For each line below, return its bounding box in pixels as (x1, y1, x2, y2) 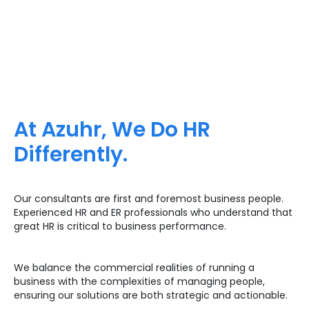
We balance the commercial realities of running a (14, 260, 255, 275)
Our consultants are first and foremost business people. (14, 191, 283, 206)
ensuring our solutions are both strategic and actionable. (14, 288, 288, 302)
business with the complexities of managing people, (14, 274, 265, 288)
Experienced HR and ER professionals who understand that (14, 205, 292, 219)
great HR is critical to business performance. (14, 219, 226, 233)
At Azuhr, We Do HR (14, 114, 210, 144)
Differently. (14, 139, 128, 169)
